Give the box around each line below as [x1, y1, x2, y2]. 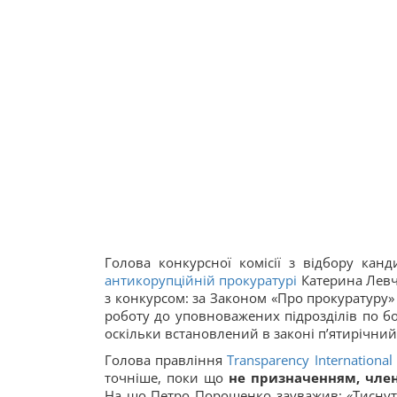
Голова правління [105, 351, 228, 369]
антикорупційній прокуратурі [105, 271, 298, 289]
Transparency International [227, 351, 393, 369]
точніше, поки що [105, 369, 229, 386]
